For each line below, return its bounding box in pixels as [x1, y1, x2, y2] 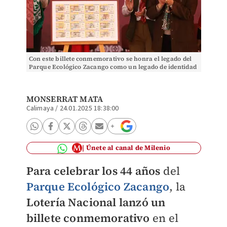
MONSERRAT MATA [26, 93, 103, 104]
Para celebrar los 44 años [26, 163, 161, 178]
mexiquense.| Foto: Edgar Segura [28, 71, 129, 79]
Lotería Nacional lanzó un [26, 195, 166, 210]
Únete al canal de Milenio [86, 143, 170, 152]
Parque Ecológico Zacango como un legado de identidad [28, 63, 197, 71]
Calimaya [26, 103, 54, 113]
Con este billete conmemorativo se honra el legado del [28, 55, 192, 63]
